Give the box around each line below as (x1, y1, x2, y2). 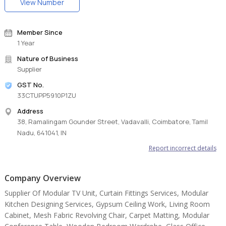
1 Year (17, 38, 35, 48)
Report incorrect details (148, 144, 216, 153)
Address (17, 106, 44, 116)
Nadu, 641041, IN (17, 128, 67, 138)
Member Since (17, 28, 63, 37)
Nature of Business (17, 54, 79, 64)
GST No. (17, 80, 44, 90)
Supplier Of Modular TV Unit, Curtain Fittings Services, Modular (5, 188, 209, 198)
